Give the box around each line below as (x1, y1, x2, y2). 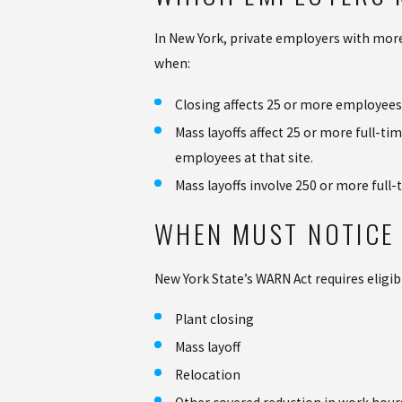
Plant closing (175, 310, 255, 328)
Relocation (175, 365, 241, 383)
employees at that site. (175, 148, 314, 166)
